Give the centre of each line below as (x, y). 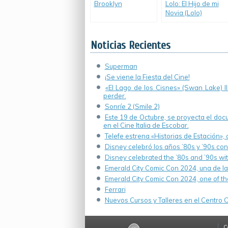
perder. (115, 96)
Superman (121, 66)
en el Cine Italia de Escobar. (146, 125)
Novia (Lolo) (183, 13)
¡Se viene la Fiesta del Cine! (147, 77)
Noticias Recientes (130, 45)
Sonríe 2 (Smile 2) (132, 106)
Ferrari (115, 189)
